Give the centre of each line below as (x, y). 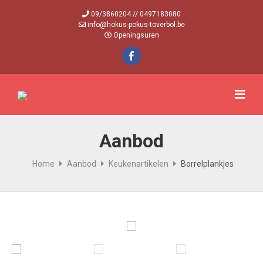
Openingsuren (136, 35)
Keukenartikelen (139, 164)
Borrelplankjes (207, 164)
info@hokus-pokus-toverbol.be (136, 25)
